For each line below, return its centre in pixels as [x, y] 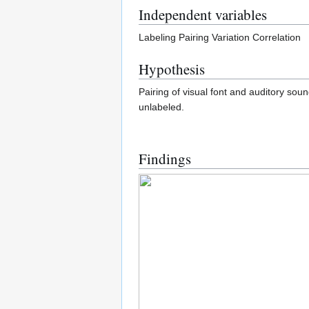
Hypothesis [172, 69]
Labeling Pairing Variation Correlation [220, 37]
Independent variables [203, 14]
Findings [165, 158]
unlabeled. [161, 107]
